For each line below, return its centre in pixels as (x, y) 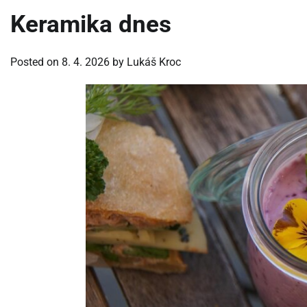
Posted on (36, 62)
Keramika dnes (91, 24)
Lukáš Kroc (154, 62)
